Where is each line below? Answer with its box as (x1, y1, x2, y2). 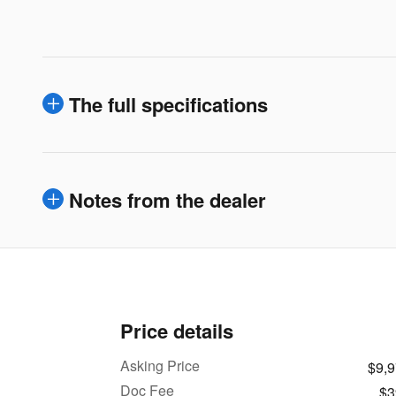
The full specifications (69, 90, 268, 119)
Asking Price (120, 355, 200, 377)
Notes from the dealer (69, 186, 266, 215)
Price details (120, 316, 233, 346)
